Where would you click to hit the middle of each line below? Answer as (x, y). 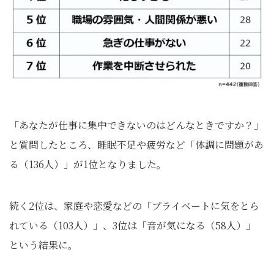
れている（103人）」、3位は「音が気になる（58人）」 (132, 226)
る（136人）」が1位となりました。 (88, 165)
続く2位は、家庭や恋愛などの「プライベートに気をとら (134, 206)
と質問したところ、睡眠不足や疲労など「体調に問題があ (136, 145)
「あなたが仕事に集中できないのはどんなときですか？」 (136, 125)
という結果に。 (43, 245)
